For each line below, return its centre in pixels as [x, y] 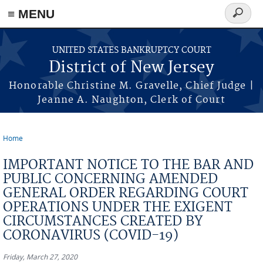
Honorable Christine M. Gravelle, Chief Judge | [131, 86]
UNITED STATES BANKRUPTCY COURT [131, 50]
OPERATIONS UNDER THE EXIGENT [118, 207]
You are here [36, 147]
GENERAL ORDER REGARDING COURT [126, 193]
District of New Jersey [131, 68]
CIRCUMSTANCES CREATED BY [103, 221]
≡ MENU [31, 14]
